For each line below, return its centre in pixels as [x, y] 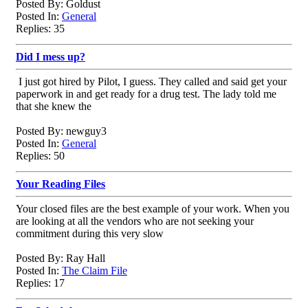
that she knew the [54, 106]
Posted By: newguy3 [61, 131]
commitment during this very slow [90, 233]
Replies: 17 [40, 283]
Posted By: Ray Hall [60, 258]
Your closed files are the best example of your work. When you [153, 208]
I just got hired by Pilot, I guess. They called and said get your [151, 81]
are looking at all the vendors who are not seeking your [135, 221]
